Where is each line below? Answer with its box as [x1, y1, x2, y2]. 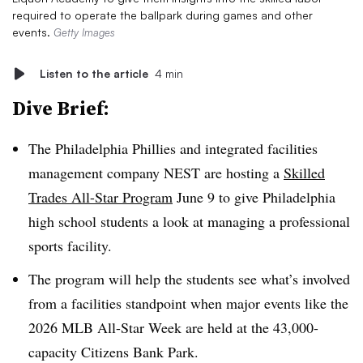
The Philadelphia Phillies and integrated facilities [28, 139, 318, 158]
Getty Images [53, 26, 115, 39]
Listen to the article [40, 66, 148, 80]
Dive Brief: [12, 95, 109, 122]
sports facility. [28, 236, 117, 255]
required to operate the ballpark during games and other [12, 8, 313, 22]
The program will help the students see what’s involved [28, 268, 350, 288]
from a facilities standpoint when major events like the [28, 293, 348, 313]
